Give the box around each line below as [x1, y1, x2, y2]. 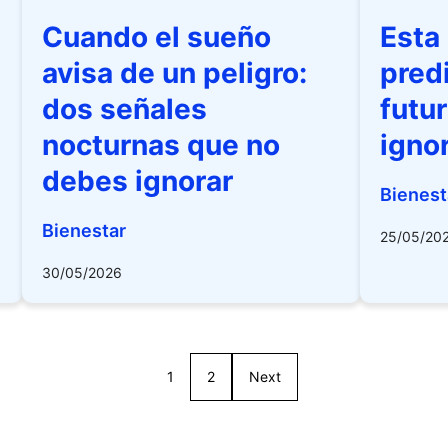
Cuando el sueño [42, 20, 272, 54]
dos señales [42, 92, 208, 126]
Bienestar [42, 220, 127, 241]
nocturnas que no [42, 128, 281, 162]
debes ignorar [42, 164, 234, 198]
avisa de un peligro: [42, 56, 308, 90]
